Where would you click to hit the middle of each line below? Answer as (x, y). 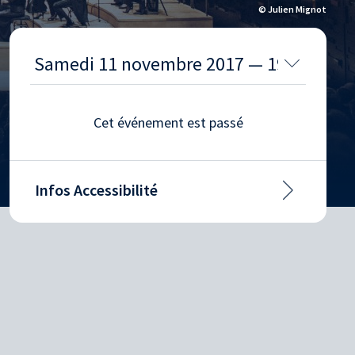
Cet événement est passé (168, 122)
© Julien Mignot (292, 9)
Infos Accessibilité (96, 189)
